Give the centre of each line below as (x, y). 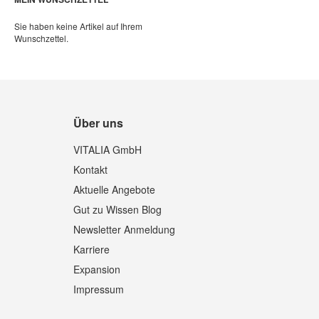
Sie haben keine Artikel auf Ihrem (78, 26)
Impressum (99, 289)
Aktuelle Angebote (115, 189)
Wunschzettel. (41, 38)
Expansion (97, 269)
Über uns (99, 123)
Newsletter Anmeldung (125, 229)
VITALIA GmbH (108, 150)
